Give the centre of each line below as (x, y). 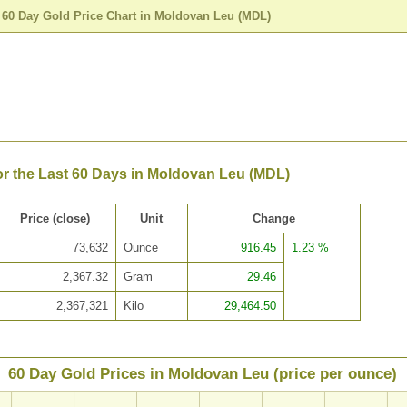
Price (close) (55, 219)
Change (273, 219)
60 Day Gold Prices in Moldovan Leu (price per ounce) (203, 374)
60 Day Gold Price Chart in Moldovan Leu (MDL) (136, 15)
